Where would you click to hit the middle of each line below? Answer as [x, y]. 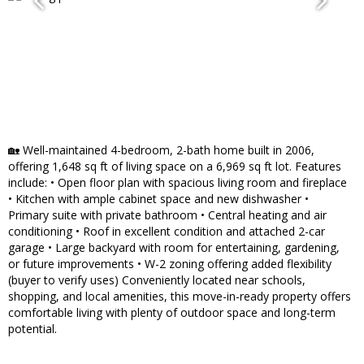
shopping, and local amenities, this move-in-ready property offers [180, 297]
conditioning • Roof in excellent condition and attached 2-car [167, 232]
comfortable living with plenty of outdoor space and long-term [172, 313]
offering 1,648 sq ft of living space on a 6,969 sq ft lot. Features [175, 167]
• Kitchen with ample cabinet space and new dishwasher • [158, 199]
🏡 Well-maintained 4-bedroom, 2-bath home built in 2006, [161, 150]
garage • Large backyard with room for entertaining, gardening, [174, 248]
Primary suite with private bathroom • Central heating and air [167, 215]
